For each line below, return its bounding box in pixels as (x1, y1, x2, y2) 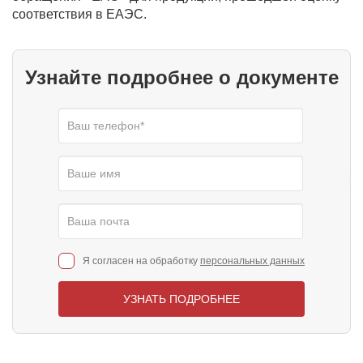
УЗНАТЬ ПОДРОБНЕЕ (123, 293, 240, 305)
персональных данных (200, 254, 305, 267)
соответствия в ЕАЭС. (12, 7, 147, 21)
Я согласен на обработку (83, 254, 200, 267)
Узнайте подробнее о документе (24, 66, 339, 88)
